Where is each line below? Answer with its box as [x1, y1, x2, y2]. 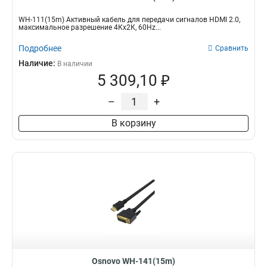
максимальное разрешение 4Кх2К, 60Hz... [18, 23, 161, 32]
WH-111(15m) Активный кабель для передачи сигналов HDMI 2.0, [18, 15, 240, 24]
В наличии [57, 60, 92, 68]
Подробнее [18, 44, 61, 53]
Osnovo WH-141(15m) [92, 256, 175, 266]
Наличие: [18, 58, 57, 68]
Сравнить [215, 44, 249, 52]
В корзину [111, 117, 156, 129]
